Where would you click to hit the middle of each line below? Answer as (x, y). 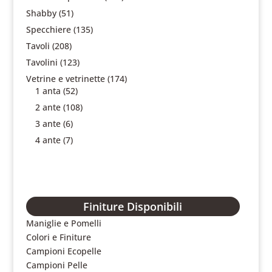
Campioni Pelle (56, 265)
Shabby (41, 13)
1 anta (48, 91)
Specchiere (48, 29)
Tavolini (42, 62)
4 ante (48, 140)
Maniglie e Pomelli (63, 223)
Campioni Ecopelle (63, 251)
